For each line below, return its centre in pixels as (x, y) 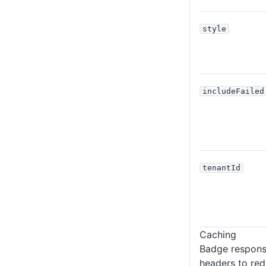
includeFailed (233, 91)
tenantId (221, 167)
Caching (218, 234)
